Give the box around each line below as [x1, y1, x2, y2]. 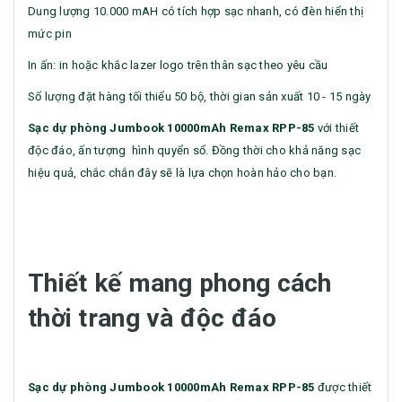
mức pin [28, 27, 72, 41]
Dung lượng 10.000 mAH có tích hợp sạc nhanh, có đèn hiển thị [28, 4, 363, 19]
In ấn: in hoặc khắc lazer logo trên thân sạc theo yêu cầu [28, 58, 328, 73]
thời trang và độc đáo [28, 303, 276, 334]
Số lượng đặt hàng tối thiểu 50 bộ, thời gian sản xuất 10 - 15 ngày [28, 90, 371, 104]
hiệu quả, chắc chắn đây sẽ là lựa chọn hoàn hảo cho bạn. [28, 166, 336, 180]
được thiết [314, 380, 372, 395]
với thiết [314, 121, 359, 135]
